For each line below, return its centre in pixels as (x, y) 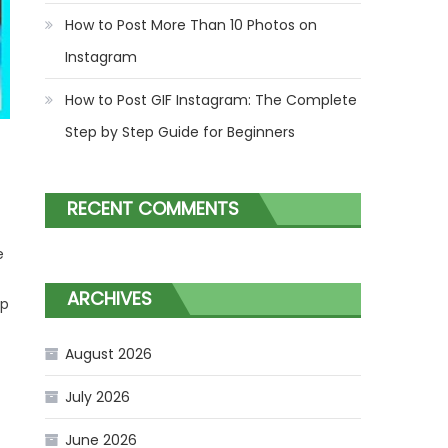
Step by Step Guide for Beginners (180, 132)
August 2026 (109, 354)
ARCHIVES (110, 299)
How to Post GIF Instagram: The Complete (211, 100)
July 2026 (98, 397)
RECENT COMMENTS (153, 209)
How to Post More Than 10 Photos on (191, 25)
